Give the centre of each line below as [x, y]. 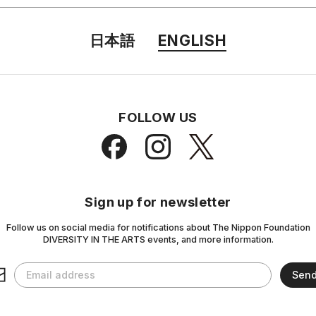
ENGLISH [192, 40]
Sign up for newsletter [158, 201]
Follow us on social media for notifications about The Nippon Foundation [158, 227]
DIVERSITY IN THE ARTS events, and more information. [158, 239]
